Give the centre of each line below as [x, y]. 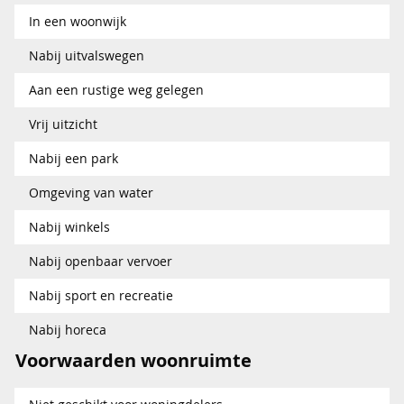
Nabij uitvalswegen [87, 55]
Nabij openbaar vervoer [101, 261]
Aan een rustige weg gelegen [116, 89]
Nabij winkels [69, 226]
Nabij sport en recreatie [101, 295]
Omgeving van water [91, 192]
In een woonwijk [78, 21]
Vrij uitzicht [63, 124]
